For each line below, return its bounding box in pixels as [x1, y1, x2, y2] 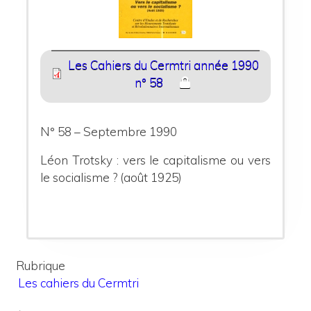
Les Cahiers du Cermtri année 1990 [68, 58, 260, 73]
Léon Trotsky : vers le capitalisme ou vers [40, 152, 271, 167]
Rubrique [16, 258, 65, 274]
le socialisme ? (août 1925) [40, 169, 183, 185]
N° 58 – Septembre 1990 [40, 124, 178, 139]
